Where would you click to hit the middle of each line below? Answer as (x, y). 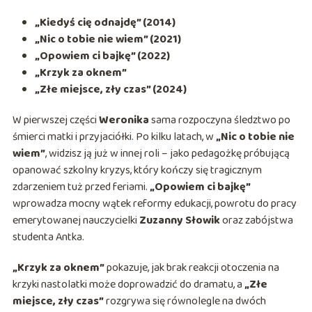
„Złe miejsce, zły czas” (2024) (110, 90)
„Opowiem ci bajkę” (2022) (102, 56)
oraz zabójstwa (256, 221)
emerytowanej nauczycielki (76, 221)
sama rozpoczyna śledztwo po (219, 120)
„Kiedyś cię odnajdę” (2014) (105, 23)
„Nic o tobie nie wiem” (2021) (108, 40)
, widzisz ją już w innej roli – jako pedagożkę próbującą (167, 154)
